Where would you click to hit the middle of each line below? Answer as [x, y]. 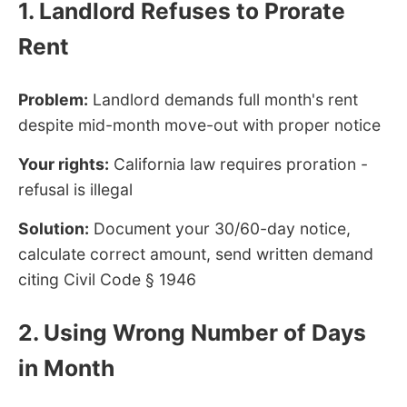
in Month [66, 367]
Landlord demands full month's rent [223, 99]
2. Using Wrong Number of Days [192, 332]
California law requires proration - [238, 164]
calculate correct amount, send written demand [196, 253]
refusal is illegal [75, 189]
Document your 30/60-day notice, [220, 228]
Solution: [54, 228]
